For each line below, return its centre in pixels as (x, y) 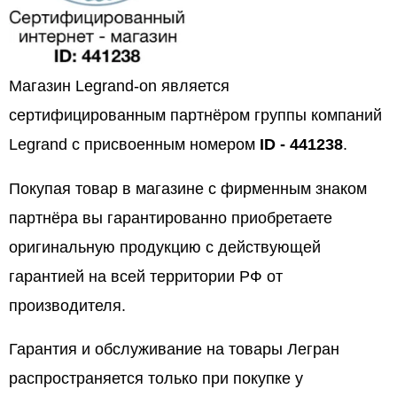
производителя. (67, 305)
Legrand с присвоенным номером (134, 145)
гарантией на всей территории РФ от (146, 276)
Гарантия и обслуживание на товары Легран (174, 350)
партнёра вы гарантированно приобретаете (171, 218)
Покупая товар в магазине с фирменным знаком (188, 188)
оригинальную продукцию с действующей (165, 247)
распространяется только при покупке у (156, 379)
